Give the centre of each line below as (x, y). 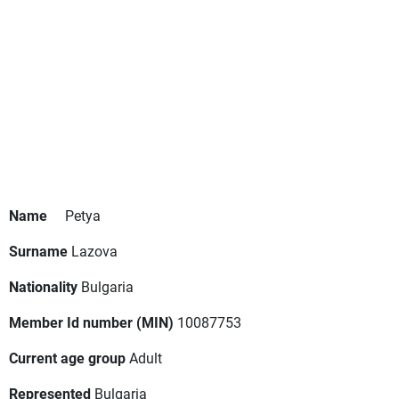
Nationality (43, 287)
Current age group (67, 358)
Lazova (94, 251)
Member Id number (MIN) (91, 322)
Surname (38, 251)
